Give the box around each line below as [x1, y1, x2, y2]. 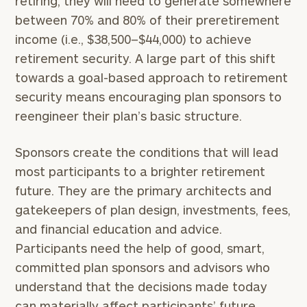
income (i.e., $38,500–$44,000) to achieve [15, 32, 252, 47]
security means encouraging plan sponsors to [15, 89, 282, 104]
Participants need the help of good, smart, [15, 241, 265, 256]
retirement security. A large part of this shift [15, 51, 276, 66]
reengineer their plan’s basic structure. [15, 108, 243, 123]
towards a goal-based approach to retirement [15, 70, 288, 85]
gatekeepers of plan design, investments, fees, [15, 202, 291, 217]
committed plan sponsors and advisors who [15, 260, 271, 275]
